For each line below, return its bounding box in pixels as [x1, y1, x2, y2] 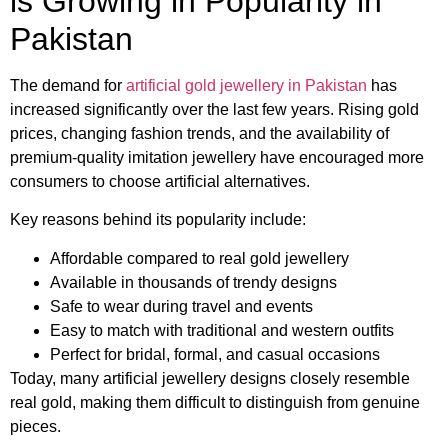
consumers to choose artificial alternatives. [10, 173, 310, 191]
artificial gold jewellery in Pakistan [126, 77, 367, 95]
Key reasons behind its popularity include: [10, 211, 306, 229]
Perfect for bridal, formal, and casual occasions [50, 345, 380, 363]
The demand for [10, 77, 126, 95]
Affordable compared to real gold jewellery [50, 249, 349, 267]
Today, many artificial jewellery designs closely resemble [10, 369, 410, 387]
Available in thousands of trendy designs [50, 273, 337, 291]
